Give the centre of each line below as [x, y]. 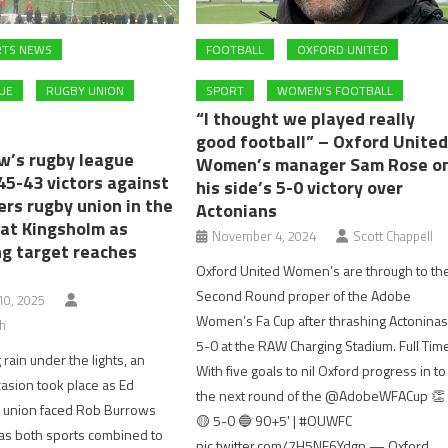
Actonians [237, 210]
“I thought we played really [306, 118]
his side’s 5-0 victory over [300, 187]
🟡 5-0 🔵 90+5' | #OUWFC [274, 420]
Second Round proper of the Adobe [304, 295]
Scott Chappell [393, 235]
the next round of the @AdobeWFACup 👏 [321, 395]
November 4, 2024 [264, 235]
